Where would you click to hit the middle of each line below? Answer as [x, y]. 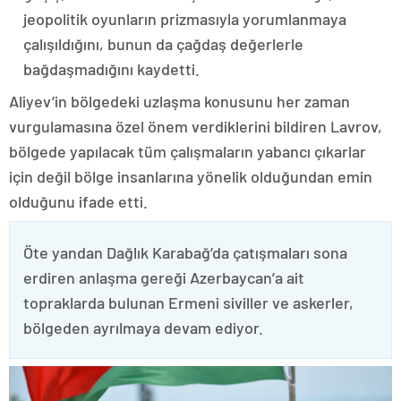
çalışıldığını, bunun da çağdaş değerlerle [163, 43]
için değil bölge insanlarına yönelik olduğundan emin [191, 176]
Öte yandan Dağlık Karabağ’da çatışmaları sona [185, 252]
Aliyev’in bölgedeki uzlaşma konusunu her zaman [179, 101]
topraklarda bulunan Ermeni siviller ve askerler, [188, 302]
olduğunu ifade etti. [78, 201]
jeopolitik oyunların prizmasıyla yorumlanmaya [185, 18]
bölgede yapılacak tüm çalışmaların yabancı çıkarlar [188, 151]
